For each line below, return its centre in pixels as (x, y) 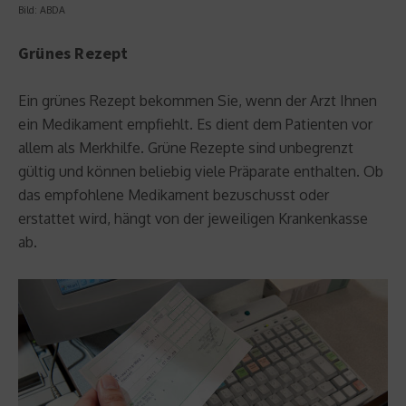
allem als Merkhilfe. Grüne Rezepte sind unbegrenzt (186, 148)
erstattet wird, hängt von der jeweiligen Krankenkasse (193, 219)
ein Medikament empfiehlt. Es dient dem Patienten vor (195, 125)
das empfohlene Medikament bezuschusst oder (174, 195)
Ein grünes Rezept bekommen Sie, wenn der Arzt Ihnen (198, 101)
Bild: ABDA (42, 10)
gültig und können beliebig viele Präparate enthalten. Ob (201, 172)
